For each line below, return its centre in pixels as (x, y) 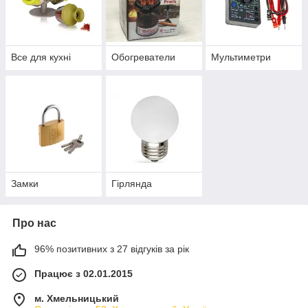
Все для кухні (41, 57)
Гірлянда (131, 184)
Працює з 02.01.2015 (84, 274)
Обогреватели (143, 57)
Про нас (34, 223)
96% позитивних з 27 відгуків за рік (112, 249)
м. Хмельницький (77, 299)
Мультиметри (241, 57)
